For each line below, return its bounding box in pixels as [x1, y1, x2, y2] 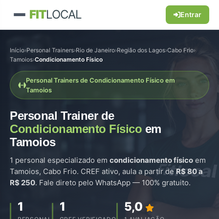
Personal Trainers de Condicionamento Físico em [26, 76, 175, 84]
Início [10, 46, 24, 54]
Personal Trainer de [10, 109, 114, 122]
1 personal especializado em [10, 155, 109, 165]
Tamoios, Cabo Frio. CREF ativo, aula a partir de [10, 167, 176, 176]
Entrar [180, 10, 201, 19]
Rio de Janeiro [76, 46, 115, 54]
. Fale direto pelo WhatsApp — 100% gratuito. [35, 178, 191, 187]
